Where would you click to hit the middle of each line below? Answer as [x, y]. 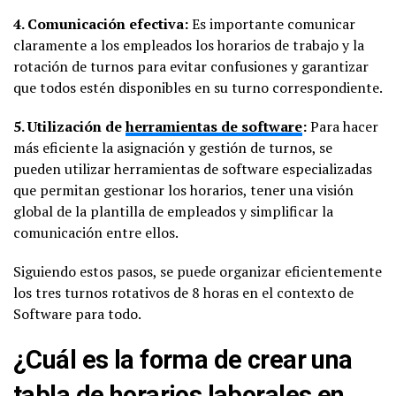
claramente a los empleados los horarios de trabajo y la [189, 45]
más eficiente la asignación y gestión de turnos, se [173, 147]
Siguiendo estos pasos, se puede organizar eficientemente [198, 271]
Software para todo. [77, 313]
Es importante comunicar [272, 23]
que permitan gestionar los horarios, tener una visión [183, 190]
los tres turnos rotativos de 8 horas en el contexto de [183, 292]
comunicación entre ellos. [96, 232]
